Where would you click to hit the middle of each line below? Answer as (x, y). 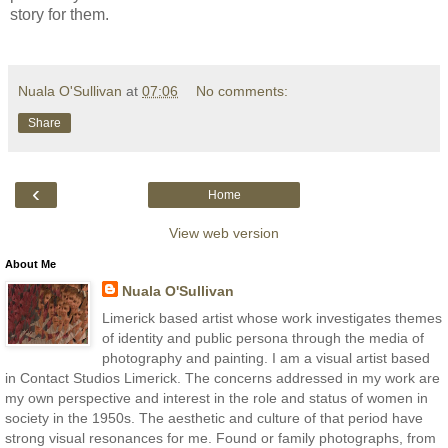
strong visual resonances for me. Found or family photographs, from (220, 437)
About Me (30, 263)
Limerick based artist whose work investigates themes (271, 317)
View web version (224, 232)
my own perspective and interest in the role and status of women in (216, 397)
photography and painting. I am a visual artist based (265, 357)
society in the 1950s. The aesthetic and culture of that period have (214, 417)
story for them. (59, 14)
